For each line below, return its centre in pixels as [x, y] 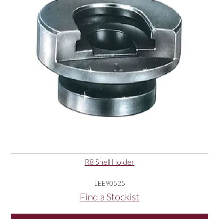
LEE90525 [109, 184]
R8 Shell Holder [109, 162]
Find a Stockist [109, 197]
